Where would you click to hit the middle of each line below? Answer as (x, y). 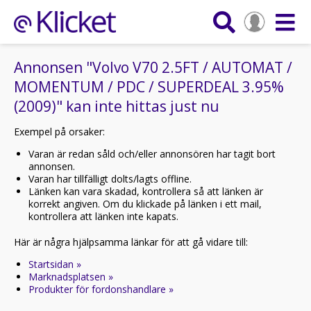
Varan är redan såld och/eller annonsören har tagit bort (152, 154)
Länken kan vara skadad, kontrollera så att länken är (146, 191)
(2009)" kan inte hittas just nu (117, 106)
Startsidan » (55, 264)
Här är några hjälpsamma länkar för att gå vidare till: (131, 242)
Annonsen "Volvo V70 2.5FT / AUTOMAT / (153, 67)
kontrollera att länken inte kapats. (103, 216)
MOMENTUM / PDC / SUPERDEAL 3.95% (149, 87)
